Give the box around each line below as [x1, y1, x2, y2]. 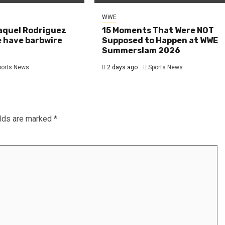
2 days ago [105, 63, 138, 71]
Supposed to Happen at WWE [102, 35, 218, 45]
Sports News [148, 63, 183, 71]
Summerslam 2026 [102, 45, 181, 55]
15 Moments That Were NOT [102, 25, 214, 35]
